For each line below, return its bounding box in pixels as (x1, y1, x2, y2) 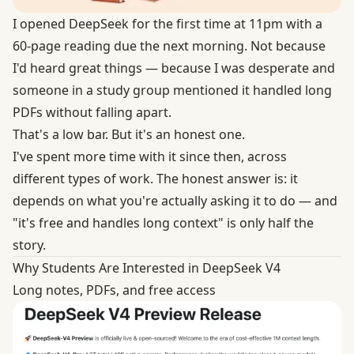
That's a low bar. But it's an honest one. (13, 125, 245, 143)
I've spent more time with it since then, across (13, 147, 287, 165)
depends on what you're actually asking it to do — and (13, 191, 337, 209)
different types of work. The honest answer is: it (13, 169, 298, 187)
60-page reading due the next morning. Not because (13, 36, 326, 55)
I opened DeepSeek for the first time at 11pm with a (13, 14, 322, 32)
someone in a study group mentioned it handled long (13, 81, 332, 99)
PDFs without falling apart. (13, 103, 171, 121)
